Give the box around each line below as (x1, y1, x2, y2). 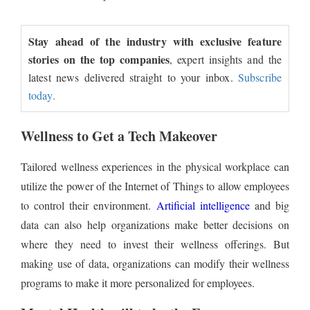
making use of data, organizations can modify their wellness (21, 255, 289, 271)
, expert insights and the (170, 51, 282, 66)
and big (249, 197, 290, 212)
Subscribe (238, 69, 282, 84)
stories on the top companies (28, 51, 170, 67)
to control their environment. (21, 197, 156, 212)
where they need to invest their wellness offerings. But (21, 236, 289, 251)
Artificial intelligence (156, 197, 250, 212)
